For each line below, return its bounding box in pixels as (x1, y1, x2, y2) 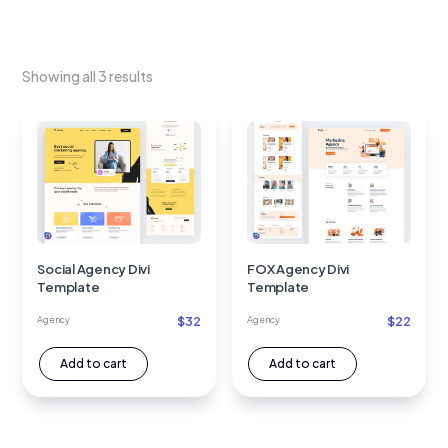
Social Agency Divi (37, 261, 150, 278)
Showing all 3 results (22, 67, 154, 85)
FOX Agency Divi (247, 261, 350, 278)
